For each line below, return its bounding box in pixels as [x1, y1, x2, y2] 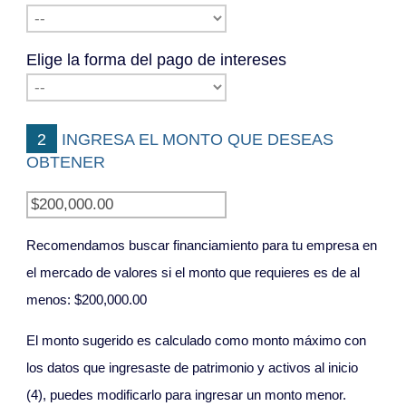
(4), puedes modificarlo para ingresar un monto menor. [26, 387, 347, 402]
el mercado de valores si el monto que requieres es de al [26, 266, 361, 280]
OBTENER [26, 153, 106, 171]
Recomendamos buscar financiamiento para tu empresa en [26, 238, 378, 253]
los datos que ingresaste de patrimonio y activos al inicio [26, 360, 359, 375]
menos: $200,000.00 [26, 293, 148, 307]
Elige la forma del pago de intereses [26, 51, 287, 69]
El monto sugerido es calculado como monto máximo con [26, 333, 367, 348]
